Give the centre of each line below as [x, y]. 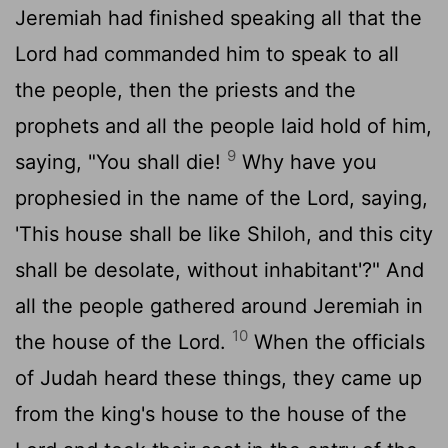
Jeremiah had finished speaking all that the [218, 17]
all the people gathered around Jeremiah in [219, 305]
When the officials [336, 341]
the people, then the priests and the [185, 89]
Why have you [306, 161]
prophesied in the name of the [161, 197]
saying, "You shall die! [121, 161]
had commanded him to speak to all [228, 53]
